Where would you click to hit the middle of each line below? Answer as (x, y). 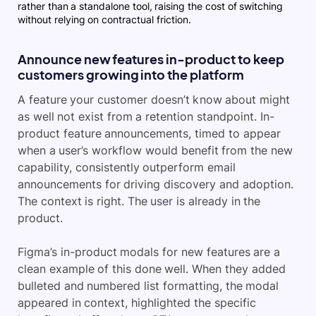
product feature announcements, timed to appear (149, 134)
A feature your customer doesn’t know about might (154, 100)
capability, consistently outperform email (127, 168)
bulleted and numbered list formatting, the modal (148, 286)
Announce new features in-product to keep (151, 59)
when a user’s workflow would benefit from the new (155, 151)
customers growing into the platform (131, 75)
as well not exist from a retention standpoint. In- (146, 117)
